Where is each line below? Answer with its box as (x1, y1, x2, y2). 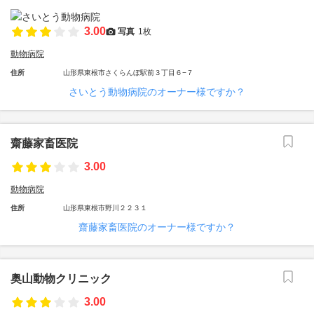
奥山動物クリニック (11, 273, 111, 285)
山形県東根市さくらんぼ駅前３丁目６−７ (63, 69, 193, 76)
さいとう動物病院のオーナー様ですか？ (69, 86, 245, 97)
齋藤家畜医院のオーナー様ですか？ (78, 221, 235, 233)
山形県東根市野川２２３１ (63, 204, 147, 212)
